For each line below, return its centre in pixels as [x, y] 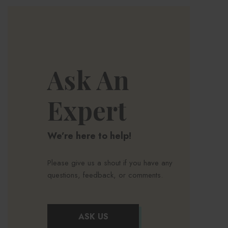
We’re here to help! [89, 136]
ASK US [93, 216]
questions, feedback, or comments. [105, 175]
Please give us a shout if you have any [110, 163]
